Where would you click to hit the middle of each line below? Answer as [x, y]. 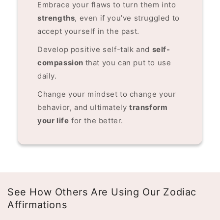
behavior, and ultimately [83, 107]
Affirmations [37, 205]
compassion [61, 62]
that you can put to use [128, 62]
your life [53, 120]
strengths [56, 18]
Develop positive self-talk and [95, 49]
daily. [47, 76]
